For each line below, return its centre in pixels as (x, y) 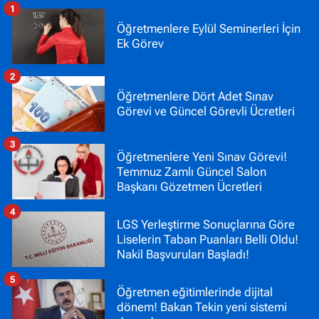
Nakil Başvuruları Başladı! (183, 254)
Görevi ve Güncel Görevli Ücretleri (206, 111)
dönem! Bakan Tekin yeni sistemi (202, 307)
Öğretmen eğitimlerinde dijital (195, 292)
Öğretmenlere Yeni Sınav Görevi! (202, 156)
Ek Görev (140, 44)
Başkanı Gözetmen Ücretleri (189, 186)
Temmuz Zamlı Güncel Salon (192, 171)
